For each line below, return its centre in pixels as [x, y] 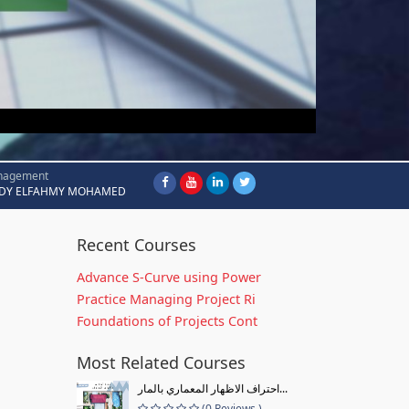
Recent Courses [136, 245]
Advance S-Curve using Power [168, 277]
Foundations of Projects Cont [167, 321]
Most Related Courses [161, 362]
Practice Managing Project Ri [166, 299]
